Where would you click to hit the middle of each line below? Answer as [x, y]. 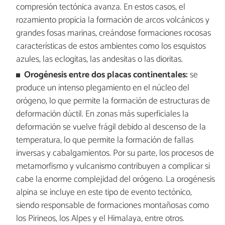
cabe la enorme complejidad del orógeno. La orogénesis [115, 179]
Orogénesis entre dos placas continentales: [106, 75]
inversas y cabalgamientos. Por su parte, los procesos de [115, 153]
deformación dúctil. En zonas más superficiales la [102, 114]
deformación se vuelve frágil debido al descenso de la [111, 127]
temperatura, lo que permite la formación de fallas [104, 140]
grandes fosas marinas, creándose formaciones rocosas [113, 34]
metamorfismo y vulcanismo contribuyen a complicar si [113, 166]
